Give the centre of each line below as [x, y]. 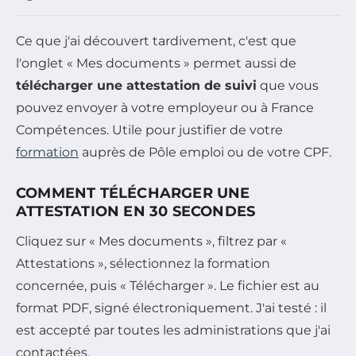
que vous [288, 86]
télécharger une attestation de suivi [136, 86]
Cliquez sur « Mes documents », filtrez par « [151, 242]
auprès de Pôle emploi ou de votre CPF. [205, 153]
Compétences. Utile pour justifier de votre [149, 130]
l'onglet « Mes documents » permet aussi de [156, 64]
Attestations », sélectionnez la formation [143, 264]
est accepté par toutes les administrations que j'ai [173, 331]
